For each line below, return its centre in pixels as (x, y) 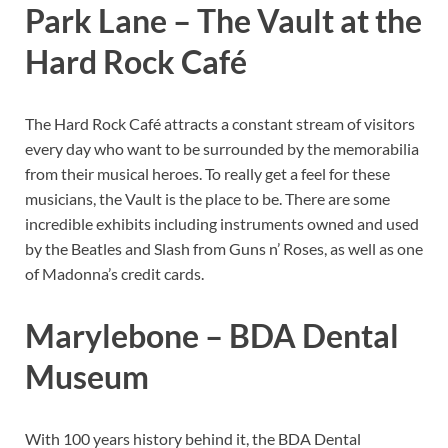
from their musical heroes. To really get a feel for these (207, 174)
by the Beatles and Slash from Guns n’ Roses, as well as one (224, 249)
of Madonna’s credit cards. (114, 274)
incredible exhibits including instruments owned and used (222, 224)
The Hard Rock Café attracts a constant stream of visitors (220, 124)
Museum (87, 377)
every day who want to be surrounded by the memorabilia (222, 149)
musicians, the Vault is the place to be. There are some (207, 199)
